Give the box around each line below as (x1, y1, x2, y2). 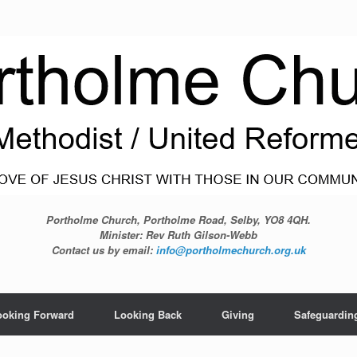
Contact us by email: (51, 241, 156, 257)
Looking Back (114, 306, 182, 322)
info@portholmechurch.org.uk (155, 241, 306, 257)
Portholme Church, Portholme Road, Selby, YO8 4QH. (46, 211, 311, 227)
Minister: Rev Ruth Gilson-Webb (100, 226, 257, 242)
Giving (222, 306, 254, 322)
